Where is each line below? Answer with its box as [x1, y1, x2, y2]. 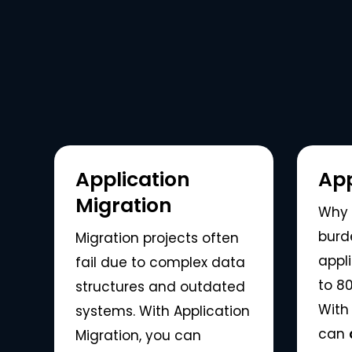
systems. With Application [75, 301, 250, 321]
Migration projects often [75, 228, 239, 247]
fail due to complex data [75, 252, 245, 272]
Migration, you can [75, 325, 201, 345]
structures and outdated [75, 277, 245, 296]
